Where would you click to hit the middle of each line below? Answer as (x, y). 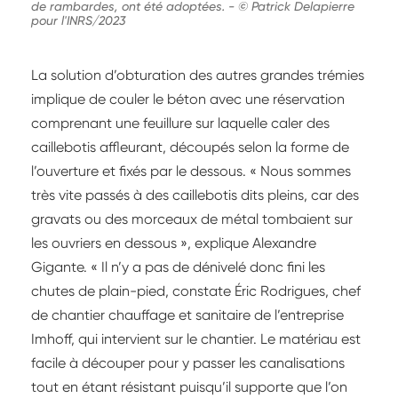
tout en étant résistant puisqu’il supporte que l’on (189, 387)
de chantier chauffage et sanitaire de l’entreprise (187, 315)
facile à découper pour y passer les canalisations (188, 363)
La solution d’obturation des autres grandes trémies (198, 76)
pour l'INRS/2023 (78, 21)
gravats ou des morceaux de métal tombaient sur (192, 219)
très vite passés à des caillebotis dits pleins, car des (195, 195)
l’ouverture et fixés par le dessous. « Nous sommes (191, 171)
